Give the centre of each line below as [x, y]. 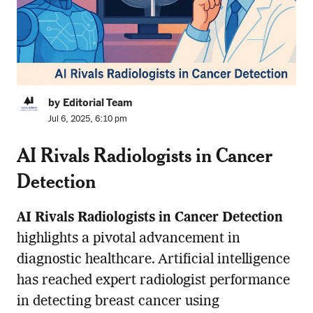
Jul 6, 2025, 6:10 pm [87, 118]
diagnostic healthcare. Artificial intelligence [153, 260]
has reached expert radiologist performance [153, 281]
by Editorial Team [90, 102]
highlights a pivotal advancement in [128, 239]
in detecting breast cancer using [118, 301]
